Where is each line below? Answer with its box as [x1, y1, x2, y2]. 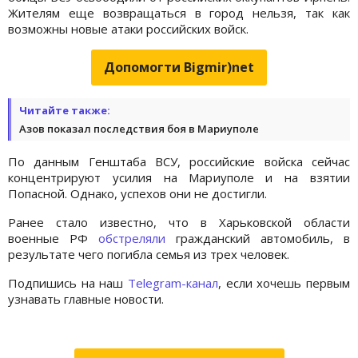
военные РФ [8, 229, 98, 246]
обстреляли [98, 229, 165, 246]
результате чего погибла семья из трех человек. [8, 245, 289, 262]
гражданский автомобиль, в [165, 229, 350, 246]
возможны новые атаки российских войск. [8, 20, 249, 37]
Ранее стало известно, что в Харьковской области [8, 213, 350, 230]
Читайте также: [19, 102, 110, 117]
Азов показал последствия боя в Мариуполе [19, 121, 259, 136]
